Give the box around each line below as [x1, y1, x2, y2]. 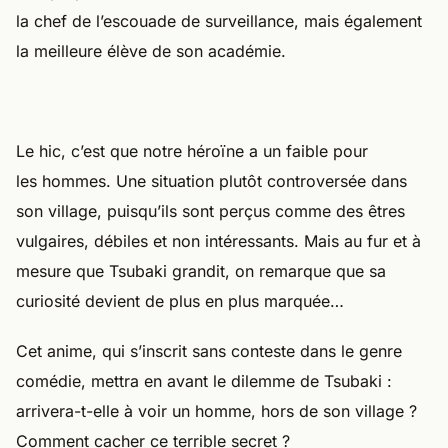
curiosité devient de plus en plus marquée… [16, 290, 344, 311]
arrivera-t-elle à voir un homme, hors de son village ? [16, 400, 417, 421]
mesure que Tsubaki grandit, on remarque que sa [16, 260, 386, 281]
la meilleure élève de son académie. [16, 40, 286, 61]
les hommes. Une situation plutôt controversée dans [16, 170, 407, 191]
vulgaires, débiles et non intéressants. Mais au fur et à [16, 230, 421, 251]
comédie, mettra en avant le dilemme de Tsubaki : [16, 370, 392, 391]
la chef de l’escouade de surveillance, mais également [16, 10, 422, 31]
